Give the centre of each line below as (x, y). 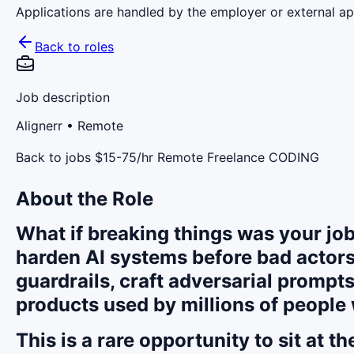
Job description (63, 97)
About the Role (85, 198)
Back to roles (74, 46)
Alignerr (39, 125)
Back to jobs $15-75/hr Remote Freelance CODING (168, 157)
